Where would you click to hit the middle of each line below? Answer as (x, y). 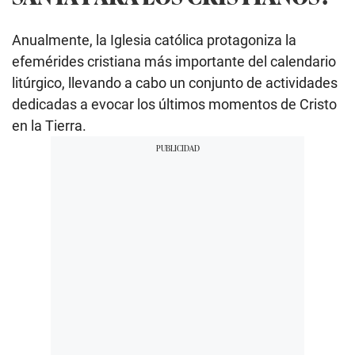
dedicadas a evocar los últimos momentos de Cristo (174, 104)
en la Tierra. (49, 125)
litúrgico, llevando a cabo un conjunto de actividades (175, 82)
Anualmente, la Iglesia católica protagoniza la (154, 40)
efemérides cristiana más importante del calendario (174, 61)
